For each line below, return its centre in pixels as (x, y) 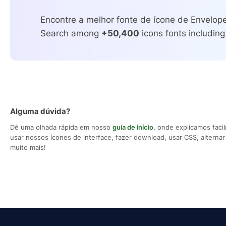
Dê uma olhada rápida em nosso (61, 127)
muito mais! (28, 148)
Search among (71, 34)
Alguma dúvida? (40, 111)
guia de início (133, 127)
